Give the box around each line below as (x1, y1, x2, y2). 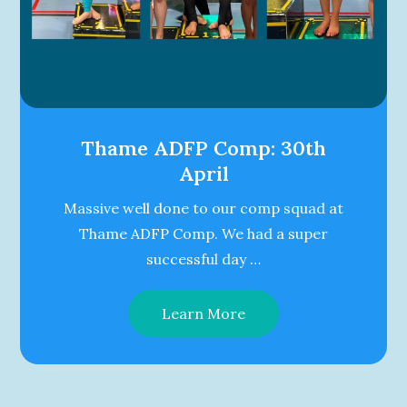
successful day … (146, 249, 261, 268)
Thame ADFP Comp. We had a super (79, 223, 328, 243)
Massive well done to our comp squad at (64, 198, 343, 217)
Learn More (162, 303, 245, 323)
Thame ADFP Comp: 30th (81, 134, 326, 161)
